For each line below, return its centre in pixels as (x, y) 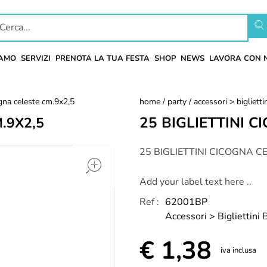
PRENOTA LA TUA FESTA (102, 58)
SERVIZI (35, 58)
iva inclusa (238, 250)
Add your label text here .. (195, 182)
